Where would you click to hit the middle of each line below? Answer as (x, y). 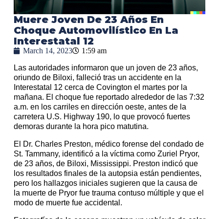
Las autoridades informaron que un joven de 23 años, (106, 68)
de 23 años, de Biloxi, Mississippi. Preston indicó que (106, 164)
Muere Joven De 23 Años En (89, 20)
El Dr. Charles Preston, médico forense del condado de (109, 144)
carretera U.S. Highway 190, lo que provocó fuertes (102, 117)
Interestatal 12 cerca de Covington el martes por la (100, 88)
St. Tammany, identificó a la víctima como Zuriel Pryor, (107, 154)
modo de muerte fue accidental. (68, 203)
